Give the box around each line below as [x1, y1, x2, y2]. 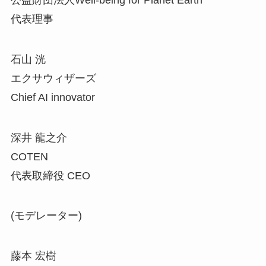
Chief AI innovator [10, 91, 95, 103]
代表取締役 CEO [10, 169, 90, 182]
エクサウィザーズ [10, 72, 96, 84]
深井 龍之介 [10, 131, 67, 144]
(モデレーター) [10, 210, 82, 222]
